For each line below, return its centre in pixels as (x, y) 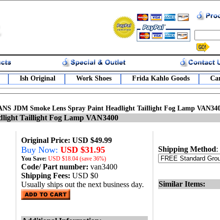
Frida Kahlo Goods (161, 78)
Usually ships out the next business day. (82, 184)
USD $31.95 (83, 150)
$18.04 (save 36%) (84, 159)
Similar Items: (182, 184)
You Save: (35, 159)
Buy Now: (41, 150)
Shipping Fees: (47, 176)
